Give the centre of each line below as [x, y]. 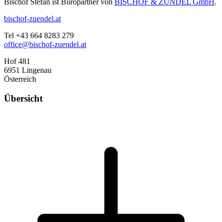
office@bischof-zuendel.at [45, 45]
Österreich [20, 79]
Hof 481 [17, 61]
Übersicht [23, 99]
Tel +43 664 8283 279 [39, 36]
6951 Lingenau [28, 70]
